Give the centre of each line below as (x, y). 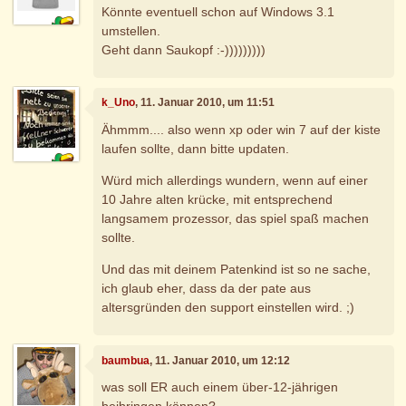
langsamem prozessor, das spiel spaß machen (236, 218)
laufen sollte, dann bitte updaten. (196, 148)
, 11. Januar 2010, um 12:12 (220, 360)
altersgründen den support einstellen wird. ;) (228, 307)
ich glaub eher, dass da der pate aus (207, 288)
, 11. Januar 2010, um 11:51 (205, 103)
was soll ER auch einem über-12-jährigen (220, 387)
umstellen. (131, 30)
